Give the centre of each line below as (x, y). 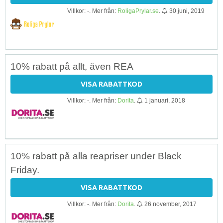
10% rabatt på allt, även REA (72, 66)
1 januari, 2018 (165, 100)
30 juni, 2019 (187, 11)
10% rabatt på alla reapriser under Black (96, 156)
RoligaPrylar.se (138, 11)
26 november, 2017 (170, 204)
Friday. (25, 170)
